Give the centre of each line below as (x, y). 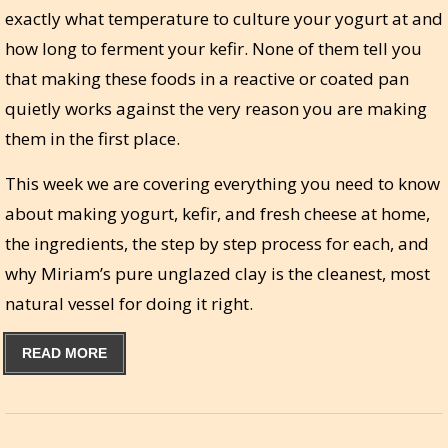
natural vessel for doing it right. (129, 304)
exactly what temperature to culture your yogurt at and (224, 19)
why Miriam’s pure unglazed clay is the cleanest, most (217, 274)
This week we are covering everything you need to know (222, 184)
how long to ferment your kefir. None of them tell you (213, 49)
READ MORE (64, 353)
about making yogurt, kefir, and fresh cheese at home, (217, 214)
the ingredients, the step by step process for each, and (217, 244)
